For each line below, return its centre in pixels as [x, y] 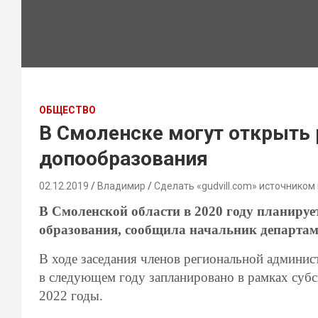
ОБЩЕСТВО [67, 110]
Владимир [121, 186]
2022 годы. [71, 296]
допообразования [124, 159]
